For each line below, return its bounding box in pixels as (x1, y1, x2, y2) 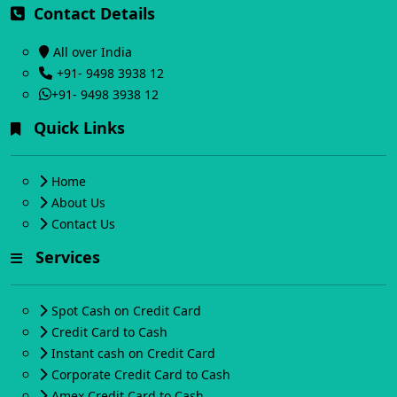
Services (27, 246, 100, 269)
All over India (53, 43, 132, 61)
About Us (51, 194, 105, 212)
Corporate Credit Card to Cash (51, 366, 230, 384)
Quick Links (25, 117, 125, 139)
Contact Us (51, 215, 115, 233)
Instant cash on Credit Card (51, 345, 215, 362)
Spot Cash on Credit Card (51, 302, 201, 320)
